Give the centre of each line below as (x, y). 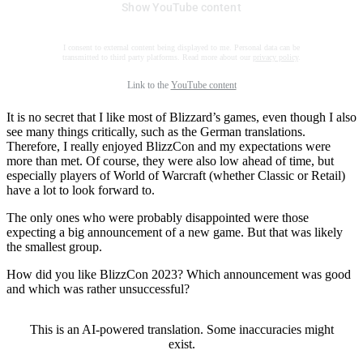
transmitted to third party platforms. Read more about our (158, 58)
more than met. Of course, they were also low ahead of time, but (170, 161)
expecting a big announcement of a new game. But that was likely (175, 233)
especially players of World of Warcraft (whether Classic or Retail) (176, 176)
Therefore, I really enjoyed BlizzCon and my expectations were (169, 147)
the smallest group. (54, 247)
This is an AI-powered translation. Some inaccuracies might (181, 330)
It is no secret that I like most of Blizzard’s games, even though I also (181, 117)
